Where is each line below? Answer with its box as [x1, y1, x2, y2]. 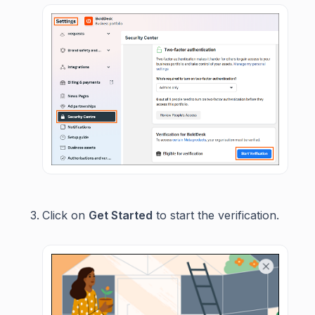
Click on [42, 207, 89, 222]
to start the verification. [153, 207, 279, 222]
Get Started [89, 207, 153, 222]
